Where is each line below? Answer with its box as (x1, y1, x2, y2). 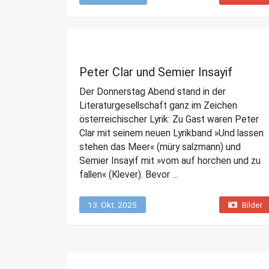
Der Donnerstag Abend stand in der (79, 86, 226, 98)
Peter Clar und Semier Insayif (79, 65, 232, 80)
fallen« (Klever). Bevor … (79, 169, 178, 181)
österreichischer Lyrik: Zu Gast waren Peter (79, 113, 259, 125)
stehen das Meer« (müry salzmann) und (79, 141, 241, 153)
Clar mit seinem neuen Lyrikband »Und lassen (79, 127, 264, 139)
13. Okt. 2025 (88, 200, 137, 210)
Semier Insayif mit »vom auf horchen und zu (79, 155, 261, 167)
